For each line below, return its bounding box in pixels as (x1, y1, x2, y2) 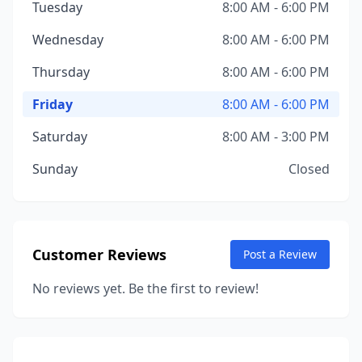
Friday (32, 95, 73, 113)
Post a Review (243, 246, 317, 262)
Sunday (32, 160, 78, 178)
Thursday (32, 63, 90, 81)
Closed (288, 160, 330, 178)
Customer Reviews (32, 245, 166, 264)
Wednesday (32, 31, 103, 48)
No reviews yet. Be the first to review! (32, 280, 259, 297)
